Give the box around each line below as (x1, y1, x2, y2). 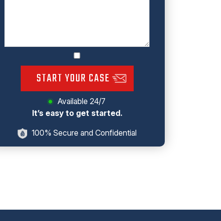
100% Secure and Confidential (30, 128, 137, 138)
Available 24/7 (57, 96, 106, 107)
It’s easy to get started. (32, 108, 122, 118)
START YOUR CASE (36, 70, 110, 87)
